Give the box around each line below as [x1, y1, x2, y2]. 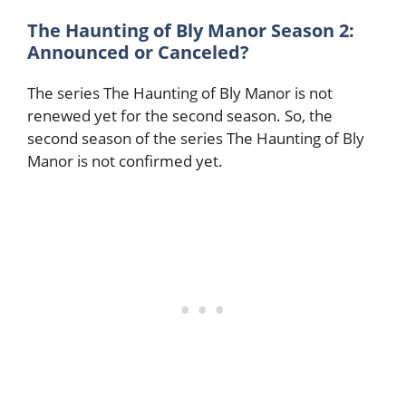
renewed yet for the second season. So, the [27, 104, 333, 126]
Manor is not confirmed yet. [27, 150, 223, 171]
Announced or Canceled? [27, 39, 249, 64]
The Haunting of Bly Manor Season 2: [27, 17, 354, 43]
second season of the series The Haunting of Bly [27, 127, 364, 149]
